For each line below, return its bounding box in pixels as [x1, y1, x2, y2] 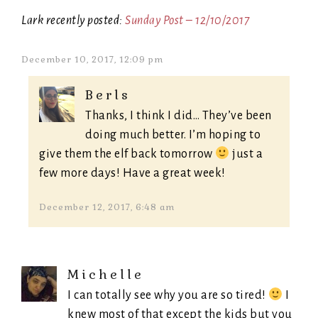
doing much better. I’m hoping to [85, 128, 261, 142]
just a [229, 148, 263, 161]
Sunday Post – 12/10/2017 [125, 14, 249, 28]
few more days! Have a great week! [39, 167, 226, 180]
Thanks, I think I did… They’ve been [85, 109, 272, 123]
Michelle [67, 266, 144, 283]
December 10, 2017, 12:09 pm [21, 54, 163, 66]
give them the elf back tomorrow [39, 148, 215, 161]
